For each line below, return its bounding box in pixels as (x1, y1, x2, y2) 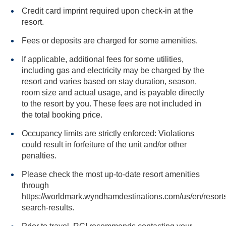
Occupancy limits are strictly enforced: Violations (22, 129, 194, 138)
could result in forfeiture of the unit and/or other (22, 140, 129, 149)
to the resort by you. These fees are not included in (22, 99, 195, 108)
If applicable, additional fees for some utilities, (22, 55, 184, 64)
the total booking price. (22, 110, 102, 119)
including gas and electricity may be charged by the (22, 66, 140, 75)
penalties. (22, 151, 56, 160)
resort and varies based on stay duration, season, (22, 77, 197, 86)
